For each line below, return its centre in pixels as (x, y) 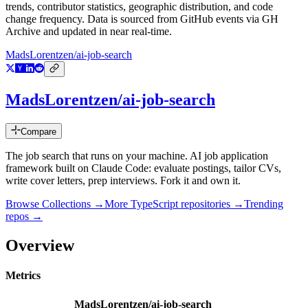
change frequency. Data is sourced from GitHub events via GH (142, 19)
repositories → (211, 204)
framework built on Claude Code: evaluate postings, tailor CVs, (143, 168)
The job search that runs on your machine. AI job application (137, 156)
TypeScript (154, 204)
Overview (40, 245)
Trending (264, 204)
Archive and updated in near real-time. (89, 32)
